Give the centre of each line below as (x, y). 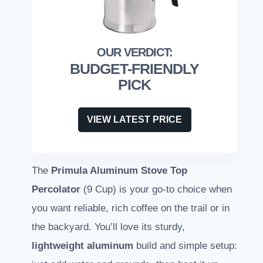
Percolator (56, 190)
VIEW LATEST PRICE (134, 120)
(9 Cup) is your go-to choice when (156, 190)
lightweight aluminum (82, 246)
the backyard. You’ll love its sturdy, (108, 227)
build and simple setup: (185, 246)
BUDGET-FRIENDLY (134, 69)
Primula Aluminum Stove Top (119, 171)
